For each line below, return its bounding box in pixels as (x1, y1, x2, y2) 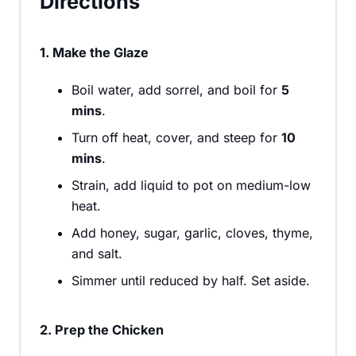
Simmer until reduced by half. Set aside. (72, 272, 310, 288)
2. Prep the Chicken (40, 321, 164, 338)
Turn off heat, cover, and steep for (72, 129, 281, 145)
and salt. (72, 245, 122, 261)
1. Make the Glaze (40, 44, 149, 60)
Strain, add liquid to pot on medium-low (72, 176, 311, 193)
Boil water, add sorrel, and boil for (72, 81, 281, 98)
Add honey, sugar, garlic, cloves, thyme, (72, 224, 313, 241)
